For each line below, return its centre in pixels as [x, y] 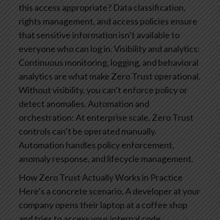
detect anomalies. [53, 104]
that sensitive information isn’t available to [99, 35]
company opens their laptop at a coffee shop [103, 205]
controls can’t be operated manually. [88, 131]
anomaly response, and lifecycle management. [106, 159]
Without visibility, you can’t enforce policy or [103, 90]
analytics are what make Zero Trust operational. [110, 76]
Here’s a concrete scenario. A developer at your [110, 191]
